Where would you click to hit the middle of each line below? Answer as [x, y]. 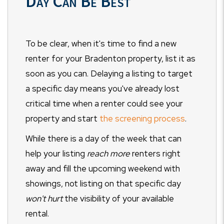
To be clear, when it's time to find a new [101, 44]
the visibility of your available [119, 199]
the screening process [142, 119]
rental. [37, 214]
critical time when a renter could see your [104, 104]
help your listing [55, 154]
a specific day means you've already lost [102, 89]
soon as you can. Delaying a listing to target [109, 74]
